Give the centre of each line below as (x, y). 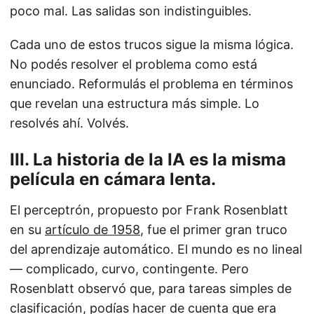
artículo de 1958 (93, 230)
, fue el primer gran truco (214, 230)
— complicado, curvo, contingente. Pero (129, 269)
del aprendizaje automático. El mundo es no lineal (156, 250)
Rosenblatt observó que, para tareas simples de (151, 289)
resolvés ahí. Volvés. (69, 123)
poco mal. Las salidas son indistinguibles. (131, 11)
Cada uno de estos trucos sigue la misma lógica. (152, 45)
